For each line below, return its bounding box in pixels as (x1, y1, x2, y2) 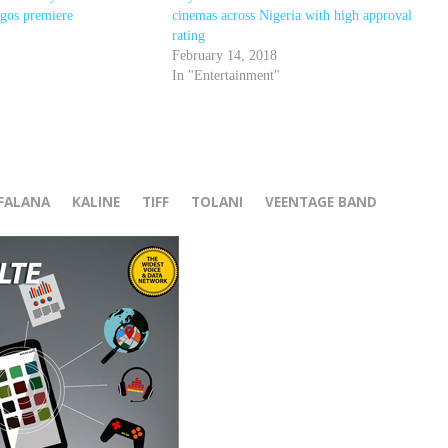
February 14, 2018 (172, 47, 278, 63)
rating (172, 27, 206, 43)
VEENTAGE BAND (265, 191, 377, 211)
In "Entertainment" (172, 67, 281, 83)
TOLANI (191, 191, 243, 211)
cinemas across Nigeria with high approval (172, 7, 413, 23)
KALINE (72, 191, 120, 211)
